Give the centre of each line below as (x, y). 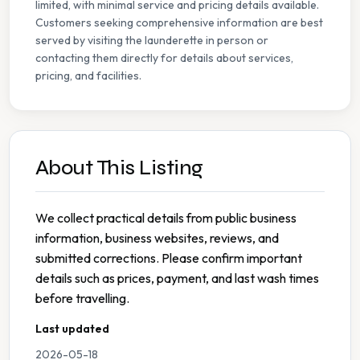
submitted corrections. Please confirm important (169, 258)
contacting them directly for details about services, (164, 58)
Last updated (72, 329)
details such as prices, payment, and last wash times (177, 278)
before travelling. (82, 299)
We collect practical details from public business (166, 218)
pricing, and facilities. (88, 76)
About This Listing (119, 168)
